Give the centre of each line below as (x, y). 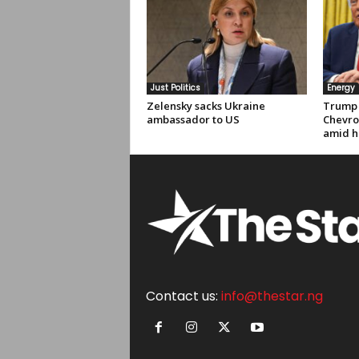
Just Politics (175, 88)
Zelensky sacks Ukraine (206, 106)
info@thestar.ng (272, 296)
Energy (341, 88)
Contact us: (183, 296)
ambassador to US (193, 119)
